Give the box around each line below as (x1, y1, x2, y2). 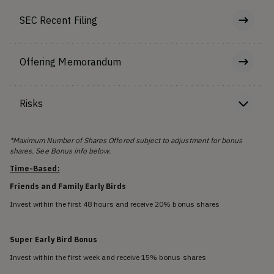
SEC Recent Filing (20, 13, 97, 26)
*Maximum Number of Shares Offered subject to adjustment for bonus (10, 135, 243, 145)
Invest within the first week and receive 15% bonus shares (10, 252, 206, 262)
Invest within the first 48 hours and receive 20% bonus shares (10, 199, 220, 209)
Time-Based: (10, 163, 60, 173)
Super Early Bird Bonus (10, 234, 98, 244)
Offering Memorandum (20, 55, 121, 68)
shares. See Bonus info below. (10, 146, 111, 155)
